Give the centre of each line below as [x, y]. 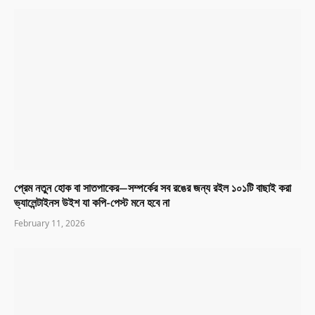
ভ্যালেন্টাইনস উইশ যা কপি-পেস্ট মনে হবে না [92, 204]
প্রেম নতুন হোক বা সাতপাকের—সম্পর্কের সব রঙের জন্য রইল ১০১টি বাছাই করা [153, 189]
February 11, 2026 [50, 224]
